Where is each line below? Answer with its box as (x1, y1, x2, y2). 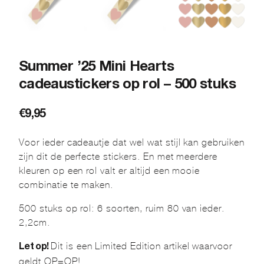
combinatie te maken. (19, 179, 114, 190)
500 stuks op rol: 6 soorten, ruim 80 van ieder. (19, 202, 225, 214)
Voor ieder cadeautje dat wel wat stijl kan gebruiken (19, 136, 245, 148)
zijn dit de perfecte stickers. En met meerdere (19, 150, 218, 162)
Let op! (19, 242, 51, 252)
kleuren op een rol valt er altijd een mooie (19, 164, 200, 176)
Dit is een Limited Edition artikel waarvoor (50, 240, 233, 252)
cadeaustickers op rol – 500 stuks (19, 78, 236, 93)
